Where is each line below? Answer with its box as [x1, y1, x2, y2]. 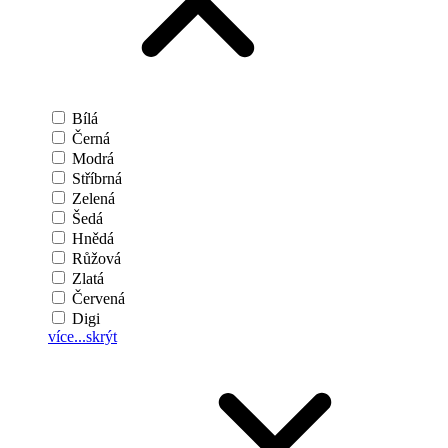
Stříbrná [72, 170, 122, 188]
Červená [72, 290, 125, 308]
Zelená [72, 190, 115, 208]
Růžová [72, 250, 121, 268]
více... [48, 328, 86, 346]
